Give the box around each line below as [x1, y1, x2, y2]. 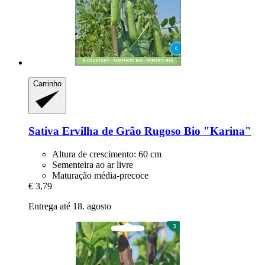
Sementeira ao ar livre [52, 160, 133, 170]
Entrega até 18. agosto [28, 201, 111, 212]
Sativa [28, 125, 59, 138]
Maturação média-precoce [52, 170, 148, 181]
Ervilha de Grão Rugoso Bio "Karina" [59, 125, 251, 138]
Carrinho [33, 79, 62, 89]
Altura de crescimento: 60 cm [52, 149, 161, 160]
